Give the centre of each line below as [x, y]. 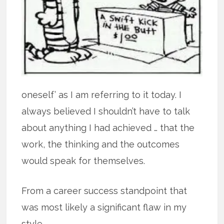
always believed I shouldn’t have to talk [106, 111]
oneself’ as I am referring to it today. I [102, 94]
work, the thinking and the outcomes [101, 144]
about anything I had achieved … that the [108, 127]
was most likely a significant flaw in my [104, 207]
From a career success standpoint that [104, 190]
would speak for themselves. [83, 160]
